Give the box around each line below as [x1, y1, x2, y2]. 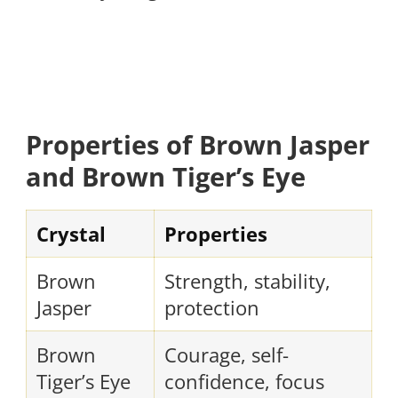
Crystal [36, 220, 106, 248]
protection [164, 294, 259, 322]
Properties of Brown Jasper [26, 127, 370, 163]
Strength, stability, [164, 267, 330, 295]
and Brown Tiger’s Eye [26, 159, 306, 195]
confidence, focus [164, 368, 324, 395]
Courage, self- [164, 341, 289, 369]
